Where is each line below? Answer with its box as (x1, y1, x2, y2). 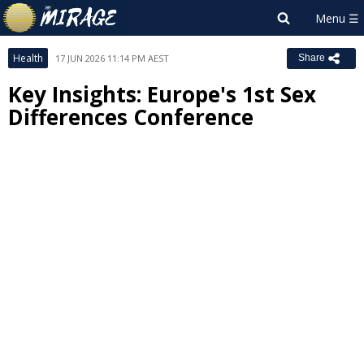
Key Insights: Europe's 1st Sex (8, 80, 316, 109)
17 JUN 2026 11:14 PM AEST (55, 52, 169, 64)
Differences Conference (8, 102, 253, 132)
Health (13, 51, 43, 65)
